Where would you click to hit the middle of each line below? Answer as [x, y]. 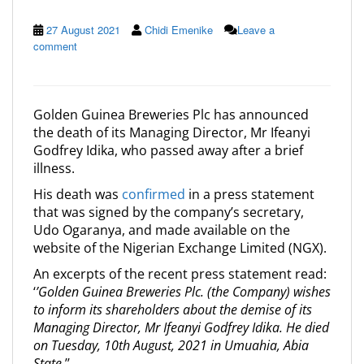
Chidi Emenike [179, 30]
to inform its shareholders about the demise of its [173, 310]
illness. [54, 168]
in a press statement [250, 194]
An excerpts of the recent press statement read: [180, 274]
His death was [78, 194]
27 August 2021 [83, 30]
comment [55, 46]
